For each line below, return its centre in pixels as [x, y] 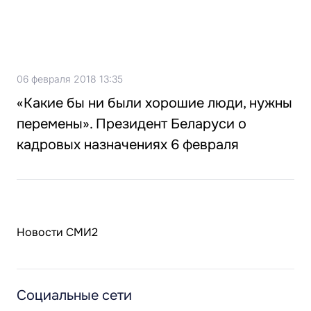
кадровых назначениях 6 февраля [128, 145]
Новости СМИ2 [57, 232]
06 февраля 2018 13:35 [70, 79]
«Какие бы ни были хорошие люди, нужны [154, 103]
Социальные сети [74, 295]
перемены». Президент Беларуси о [132, 124]
